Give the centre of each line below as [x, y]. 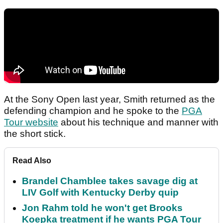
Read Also [32, 161]
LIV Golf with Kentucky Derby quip [100, 193]
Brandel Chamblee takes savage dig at [110, 181]
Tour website [31, 122]
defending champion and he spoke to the [93, 111]
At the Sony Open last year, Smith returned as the [110, 100]
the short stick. [35, 134]
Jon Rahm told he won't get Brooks [102, 208]
